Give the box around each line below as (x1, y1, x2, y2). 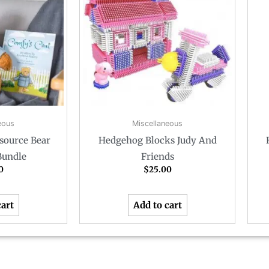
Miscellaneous (132, 118, 183, 128)
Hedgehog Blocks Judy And (98, 134, 217, 147)
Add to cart (133, 199, 182, 211)
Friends (141, 151, 174, 163)
